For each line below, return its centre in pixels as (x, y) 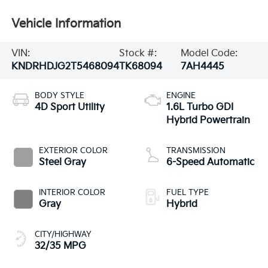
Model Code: (209, 53)
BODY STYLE (59, 95)
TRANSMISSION (196, 150)
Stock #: (138, 53)
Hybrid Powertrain (208, 120)
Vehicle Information (66, 24)
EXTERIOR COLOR (73, 150)
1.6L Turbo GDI (200, 107)
